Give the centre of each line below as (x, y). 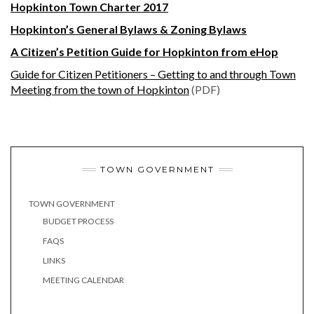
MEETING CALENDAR (83, 280)
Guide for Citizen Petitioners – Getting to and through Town (153, 74)
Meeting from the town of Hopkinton (100, 89)
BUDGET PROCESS (78, 221)
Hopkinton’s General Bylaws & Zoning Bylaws (129, 29)
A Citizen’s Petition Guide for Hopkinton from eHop (144, 51)
